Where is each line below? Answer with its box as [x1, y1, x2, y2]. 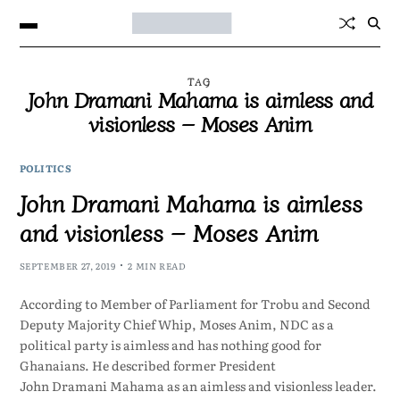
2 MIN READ [128, 258, 187, 272]
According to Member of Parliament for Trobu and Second [19, 294, 371, 312]
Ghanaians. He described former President [19, 355, 276, 374]
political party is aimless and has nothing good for [19, 335, 321, 354]
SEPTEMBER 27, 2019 [19, 258, 116, 272]
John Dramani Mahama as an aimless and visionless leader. [19, 376, 377, 395]
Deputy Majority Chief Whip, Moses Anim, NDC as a [19, 314, 334, 333]
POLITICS [19, 160, 71, 175]
